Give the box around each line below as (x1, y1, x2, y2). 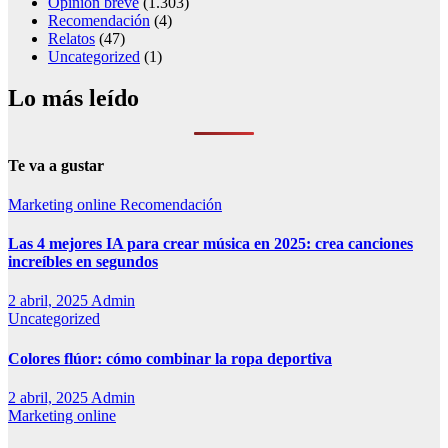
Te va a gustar (8, 156, 104, 174)
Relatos (48, 29, 95, 47)
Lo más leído (8, 85, 139, 112)
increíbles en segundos (8, 253, 158, 271)
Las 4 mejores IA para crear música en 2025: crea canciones (8, 235, 413, 253)
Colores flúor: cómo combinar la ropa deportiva (8, 349, 332, 367)
